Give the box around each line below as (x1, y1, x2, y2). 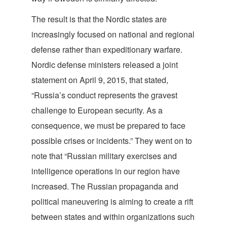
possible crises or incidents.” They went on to (31, 135, 192, 146)
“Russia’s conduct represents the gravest (31, 89, 177, 101)
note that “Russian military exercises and (31, 150, 177, 162)
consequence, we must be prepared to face (31, 120, 185, 131)
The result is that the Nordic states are (31, 13, 167, 25)
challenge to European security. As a (31, 104, 163, 116)
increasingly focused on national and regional (31, 28, 195, 40)
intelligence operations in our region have (31, 165, 180, 177)
